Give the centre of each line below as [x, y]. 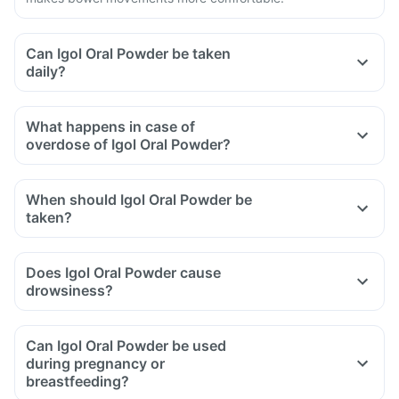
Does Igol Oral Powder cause [123, 273]
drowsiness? [69, 290]
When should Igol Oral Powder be [139, 199]
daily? [46, 71]
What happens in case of [110, 126]
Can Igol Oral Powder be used [126, 346]
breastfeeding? [77, 381]
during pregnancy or [95, 363]
